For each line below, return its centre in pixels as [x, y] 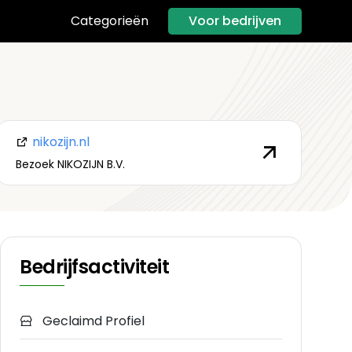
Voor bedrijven [235, 20]
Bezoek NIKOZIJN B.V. [70, 164]
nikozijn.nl [59, 141]
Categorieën [110, 21]
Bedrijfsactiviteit [95, 267]
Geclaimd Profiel [92, 321]
